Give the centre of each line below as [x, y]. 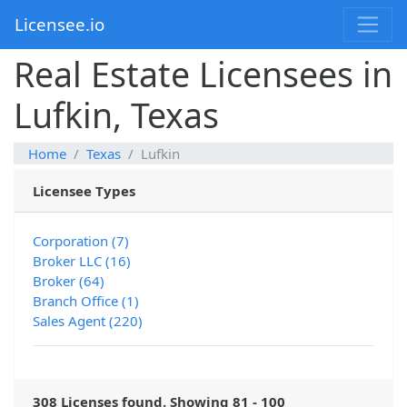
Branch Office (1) [86, 301]
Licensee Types [84, 191]
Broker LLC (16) [82, 261]
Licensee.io [60, 25]
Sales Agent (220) [88, 321]
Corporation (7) [81, 241]
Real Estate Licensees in [203, 74]
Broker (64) [69, 281]
